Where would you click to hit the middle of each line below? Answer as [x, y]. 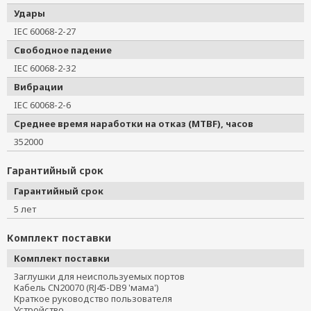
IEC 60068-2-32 [49, 68]
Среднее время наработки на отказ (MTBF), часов [134, 124]
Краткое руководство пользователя [98, 299]
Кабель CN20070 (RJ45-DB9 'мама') [91, 287]
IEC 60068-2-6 [47, 105]
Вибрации [39, 87]
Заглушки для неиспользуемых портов [104, 276]
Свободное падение [63, 50]
